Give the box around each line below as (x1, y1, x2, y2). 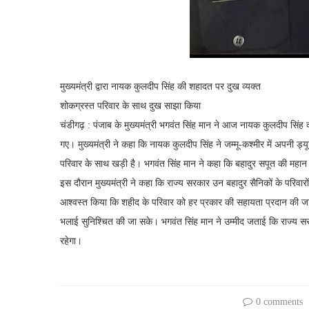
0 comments (255, 297, 303, 308)
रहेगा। (60, 236, 82, 247)
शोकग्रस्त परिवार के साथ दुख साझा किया (60, 101, 201, 112)
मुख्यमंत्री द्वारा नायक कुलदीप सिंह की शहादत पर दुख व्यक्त (60, 81, 261, 92)
